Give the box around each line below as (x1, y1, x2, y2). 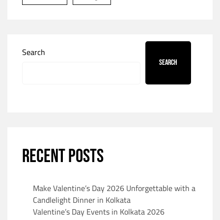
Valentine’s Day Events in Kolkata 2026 (33, 204, 165, 219)
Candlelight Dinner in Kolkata (33, 192, 131, 207)
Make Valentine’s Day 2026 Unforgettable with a (33, 180, 195, 195)
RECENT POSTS (22, 145, 104, 167)
